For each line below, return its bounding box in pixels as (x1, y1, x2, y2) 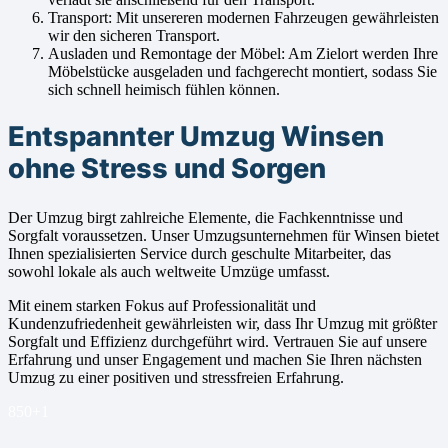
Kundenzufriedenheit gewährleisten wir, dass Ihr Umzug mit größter (8, 315, 437, 333)
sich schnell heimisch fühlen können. (48, 80, 280, 98)
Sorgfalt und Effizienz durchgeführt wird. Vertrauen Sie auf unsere (8, 333, 427, 351)
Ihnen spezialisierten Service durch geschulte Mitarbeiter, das (8, 245, 391, 263)
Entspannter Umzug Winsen (8, 120, 384, 154)
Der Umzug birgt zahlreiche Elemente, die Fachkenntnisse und (8, 209, 403, 227)
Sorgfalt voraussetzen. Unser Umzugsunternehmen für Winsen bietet (8, 227, 439, 245)
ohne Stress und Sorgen (8, 152, 326, 186)
